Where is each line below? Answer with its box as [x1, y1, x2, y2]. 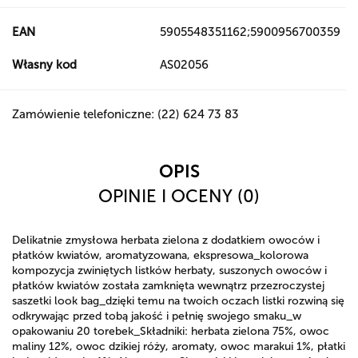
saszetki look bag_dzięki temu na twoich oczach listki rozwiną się [12, 294, 344, 308]
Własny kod [12, 58, 77, 72]
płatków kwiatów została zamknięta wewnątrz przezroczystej [12, 279, 324, 292]
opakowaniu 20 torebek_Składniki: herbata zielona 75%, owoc [12, 324, 329, 338]
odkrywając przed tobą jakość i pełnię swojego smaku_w [12, 309, 301, 323]
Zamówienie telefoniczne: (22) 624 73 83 [12, 107, 239, 121]
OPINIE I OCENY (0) [98, 185, 260, 207]
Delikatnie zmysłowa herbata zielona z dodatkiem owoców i [12, 233, 320, 247]
